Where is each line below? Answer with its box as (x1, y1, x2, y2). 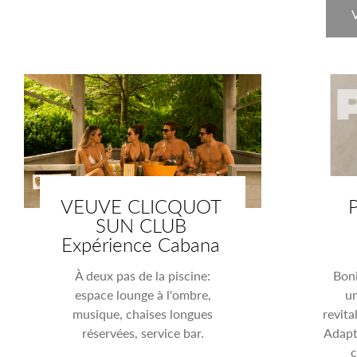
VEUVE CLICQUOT (60, 191, 222, 219)
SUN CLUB (95, 210, 186, 238)
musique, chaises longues (73, 304, 214, 323)
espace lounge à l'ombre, (74, 284, 211, 304)
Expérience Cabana (61, 229, 221, 257)
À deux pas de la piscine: (75, 265, 211, 284)
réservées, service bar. (81, 323, 204, 342)
